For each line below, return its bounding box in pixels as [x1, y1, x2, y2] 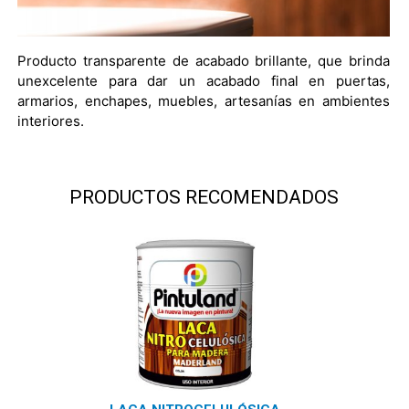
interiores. [17, 111, 84, 130]
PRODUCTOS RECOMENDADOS [68, 185, 339, 208]
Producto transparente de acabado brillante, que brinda [17, 51, 390, 69]
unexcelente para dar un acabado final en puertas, [17, 71, 390, 89]
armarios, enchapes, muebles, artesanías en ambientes [17, 91, 390, 110]
